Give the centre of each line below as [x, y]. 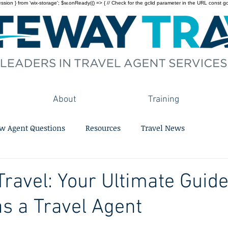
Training [164, 99]
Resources [103, 127]
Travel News [163, 127]
